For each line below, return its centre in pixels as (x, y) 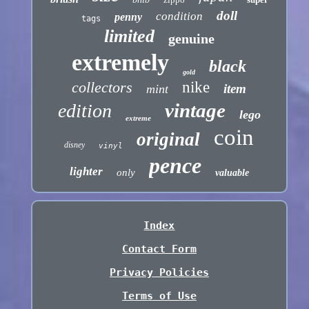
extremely (121, 63)
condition (179, 17)
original (169, 140)
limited (129, 37)
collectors (102, 88)
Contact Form (159, 249)
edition (84, 111)
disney (75, 145)
